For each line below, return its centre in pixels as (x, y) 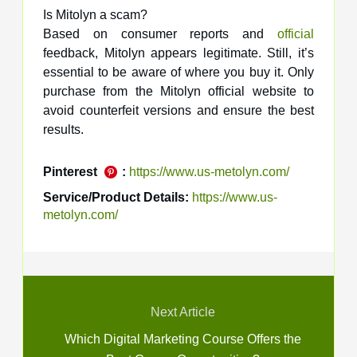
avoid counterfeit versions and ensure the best (178, 110)
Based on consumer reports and (160, 33)
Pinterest (72, 171)
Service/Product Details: (116, 197)
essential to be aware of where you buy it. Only (178, 72)
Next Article (182, 312)
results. (63, 129)
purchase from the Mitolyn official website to (178, 91)
